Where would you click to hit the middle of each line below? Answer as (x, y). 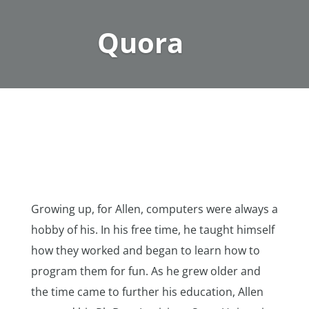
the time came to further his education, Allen (147, 292)
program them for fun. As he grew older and (146, 271)
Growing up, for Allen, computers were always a (154, 209)
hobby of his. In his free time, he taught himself (152, 230)
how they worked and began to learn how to (145, 250)
